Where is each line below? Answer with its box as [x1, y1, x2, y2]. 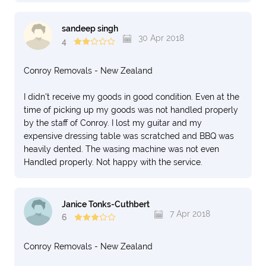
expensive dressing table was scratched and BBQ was [24, 131, 234, 141]
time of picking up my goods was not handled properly [24, 105, 238, 115]
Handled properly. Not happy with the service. [24, 157, 202, 167]
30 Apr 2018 [136, 33, 184, 43]
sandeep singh [62, 24, 118, 34]
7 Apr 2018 [167, 209, 210, 218]
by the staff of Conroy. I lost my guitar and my [24, 118, 202, 128]
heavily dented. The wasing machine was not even [24, 144, 219, 154]
